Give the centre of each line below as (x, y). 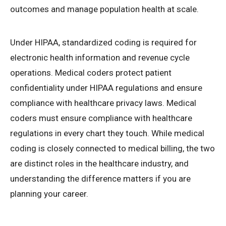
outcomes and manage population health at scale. (104, 9)
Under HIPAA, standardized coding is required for (103, 43)
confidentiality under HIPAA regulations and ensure (106, 88)
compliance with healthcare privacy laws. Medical (103, 103)
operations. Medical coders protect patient (91, 73)
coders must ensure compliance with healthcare (101, 118)
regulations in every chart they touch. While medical (107, 133)
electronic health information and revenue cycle (100, 58)
